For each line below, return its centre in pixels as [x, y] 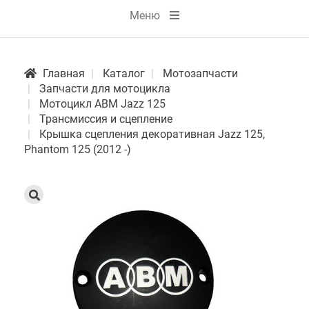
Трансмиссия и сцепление [106, 119]
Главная [64, 74]
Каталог [124, 74]
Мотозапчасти [200, 74]
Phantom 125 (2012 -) [78, 150]
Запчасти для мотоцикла [105, 89]
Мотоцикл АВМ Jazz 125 [102, 104]
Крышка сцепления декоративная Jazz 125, [152, 134]
